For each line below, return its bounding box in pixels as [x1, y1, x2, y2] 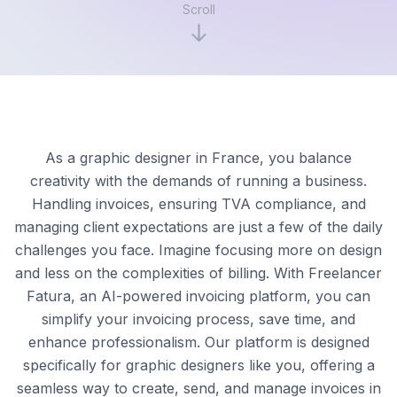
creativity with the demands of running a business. [30, 172, 367, 191]
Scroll [182, 2, 215, 18]
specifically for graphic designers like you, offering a [22, 356, 375, 375]
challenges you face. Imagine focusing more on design [15, 241, 382, 260]
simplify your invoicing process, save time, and [42, 310, 355, 329]
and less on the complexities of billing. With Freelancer [15, 264, 382, 283]
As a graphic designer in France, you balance [45, 149, 352, 167]
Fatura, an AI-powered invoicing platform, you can [27, 287, 370, 306]
